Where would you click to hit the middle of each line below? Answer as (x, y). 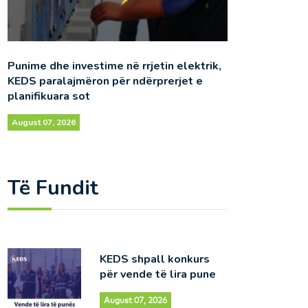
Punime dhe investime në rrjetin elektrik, (114, 66)
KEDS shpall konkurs (154, 259)
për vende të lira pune (157, 274)
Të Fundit (53, 188)
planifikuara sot (49, 96)
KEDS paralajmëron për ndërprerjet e (105, 81)
